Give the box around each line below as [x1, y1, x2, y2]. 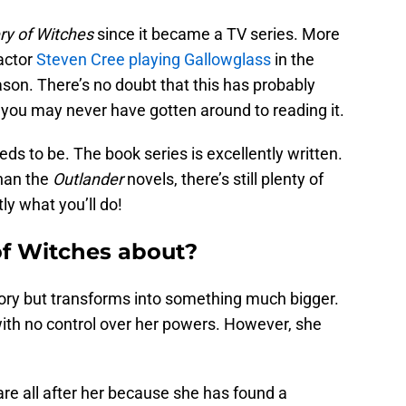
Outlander [53, 169, 123, 189]
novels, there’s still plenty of [123, 169, 324, 189]
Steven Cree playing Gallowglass [36, 50, 271, 70]
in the [271, 50, 314, 70]
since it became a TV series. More [93, 24, 340, 44]
